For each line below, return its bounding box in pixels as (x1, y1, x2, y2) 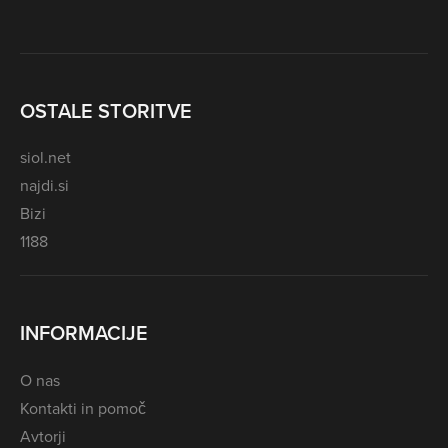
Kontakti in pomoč (20, 396, 146, 419)
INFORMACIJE (20, 318, 148, 348)
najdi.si (20, 174, 69, 197)
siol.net (20, 146, 71, 169)
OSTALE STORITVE (20, 95, 192, 125)
